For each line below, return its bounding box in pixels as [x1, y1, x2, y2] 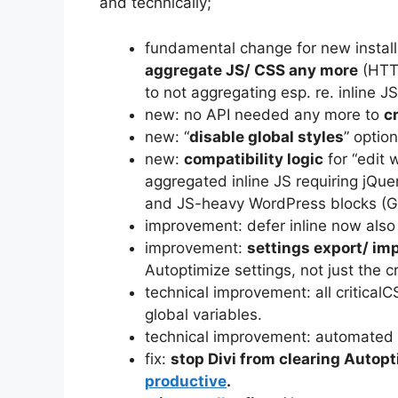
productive [145, 371, 227, 390]
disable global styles [189, 127, 344, 146]
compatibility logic [184, 149, 323, 168]
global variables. [145, 305, 262, 323]
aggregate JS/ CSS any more [145, 60, 358, 79]
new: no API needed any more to [145, 105, 384, 123]
